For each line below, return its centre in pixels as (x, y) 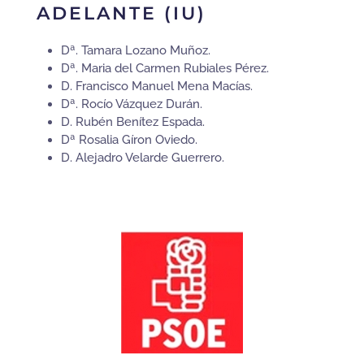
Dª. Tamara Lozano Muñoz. (136, 51)
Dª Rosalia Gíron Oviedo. (129, 140)
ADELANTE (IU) (121, 14)
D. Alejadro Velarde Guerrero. (143, 158)
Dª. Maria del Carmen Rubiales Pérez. (165, 69)
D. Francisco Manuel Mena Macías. (157, 87)
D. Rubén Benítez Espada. (133, 122)
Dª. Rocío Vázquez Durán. (132, 104)
